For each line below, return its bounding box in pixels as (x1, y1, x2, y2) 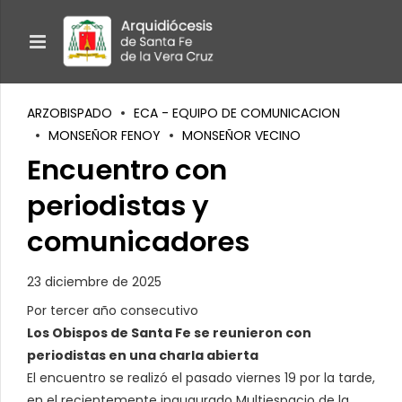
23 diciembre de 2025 (27, 272, 162, 291)
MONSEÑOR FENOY (48, 127, 161, 144)
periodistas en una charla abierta (27, 345, 258, 364)
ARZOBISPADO (27, 104, 112, 122)
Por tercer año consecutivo (27, 301, 198, 319)
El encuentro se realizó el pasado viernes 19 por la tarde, (27, 368, 375, 387)
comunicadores (27, 222, 249, 261)
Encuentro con (27, 150, 227, 189)
